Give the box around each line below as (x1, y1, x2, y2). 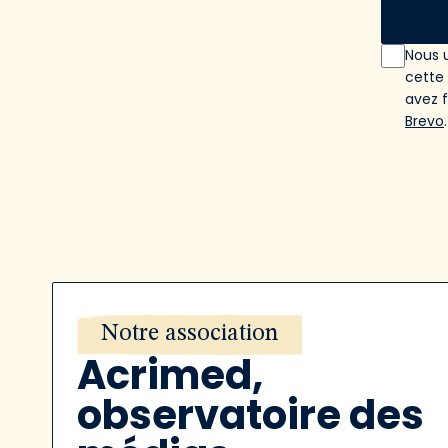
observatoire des (77, 387, 424, 443)
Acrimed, (77, 347, 263, 403)
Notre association (101, 322, 278, 346)
